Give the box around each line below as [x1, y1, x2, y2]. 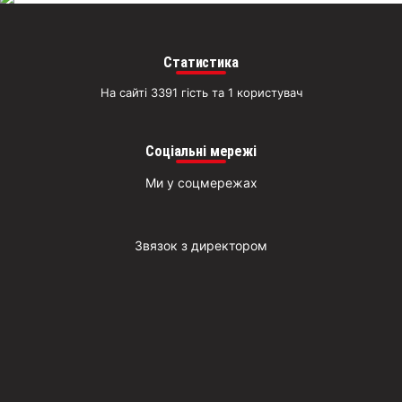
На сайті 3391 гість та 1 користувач [100, 85, 302, 100]
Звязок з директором [135, 238, 267, 254]
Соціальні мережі [145, 143, 257, 161]
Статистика [163, 54, 239, 72]
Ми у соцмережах [144, 175, 258, 191]
